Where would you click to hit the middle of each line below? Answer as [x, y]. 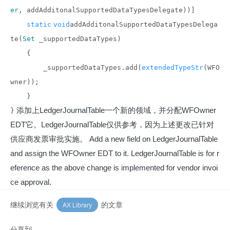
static [39, 24]
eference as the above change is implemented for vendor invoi [114, 167]
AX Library [77, 204]
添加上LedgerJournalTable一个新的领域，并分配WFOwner [116, 110]
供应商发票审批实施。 [49, 139]
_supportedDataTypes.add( [76, 67]
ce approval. [31, 182]
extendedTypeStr [172, 67]
